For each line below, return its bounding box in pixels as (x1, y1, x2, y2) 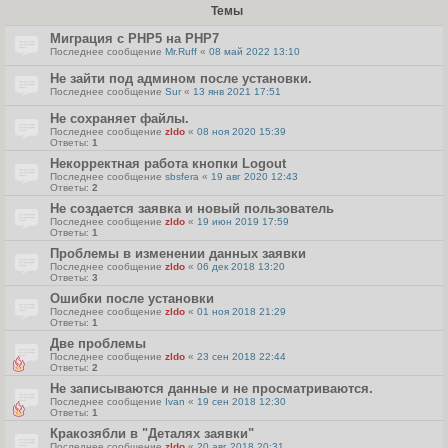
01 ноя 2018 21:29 (197, 306, 286, 317)
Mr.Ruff (165, 46, 197, 57)
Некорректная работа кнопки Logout (50, 156, 286, 171)
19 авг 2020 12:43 (211, 171, 298, 182)
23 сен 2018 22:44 (197, 351, 286, 362)
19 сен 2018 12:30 (197, 396, 286, 407)
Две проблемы (50, 336, 146, 351)
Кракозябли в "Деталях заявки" (50, 426, 254, 441)
